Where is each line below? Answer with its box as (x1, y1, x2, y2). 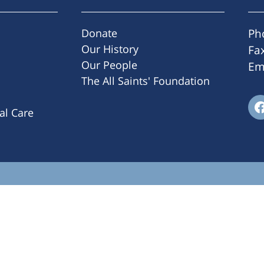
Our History (81, 41, 138, 56)
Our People (81, 57, 137, 72)
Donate (81, 25, 117, 40)
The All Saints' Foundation (81, 73, 210, 88)
